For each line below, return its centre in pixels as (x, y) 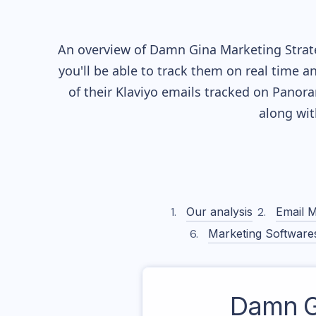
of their (92, 92)
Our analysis (219, 212)
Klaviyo (136, 92)
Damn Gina (183, 49)
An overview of (104, 49)
